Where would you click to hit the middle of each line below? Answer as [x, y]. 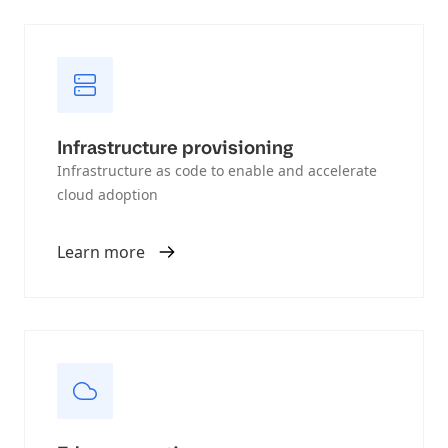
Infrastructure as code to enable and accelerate [217, 171]
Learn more [101, 252]
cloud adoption [107, 195]
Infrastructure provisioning [175, 148]
